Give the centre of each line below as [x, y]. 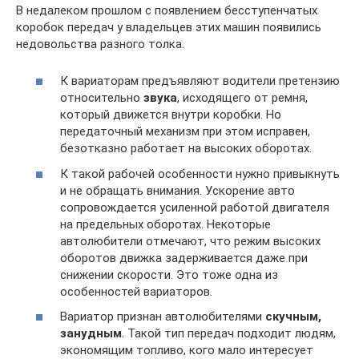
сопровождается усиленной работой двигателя [195, 207]
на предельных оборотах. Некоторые [165, 224]
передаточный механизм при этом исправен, [185, 131]
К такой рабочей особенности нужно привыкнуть [200, 173]
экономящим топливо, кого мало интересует [187, 350]
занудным [91, 333]
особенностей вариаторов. [136, 291]
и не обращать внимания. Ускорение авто [177, 190]
